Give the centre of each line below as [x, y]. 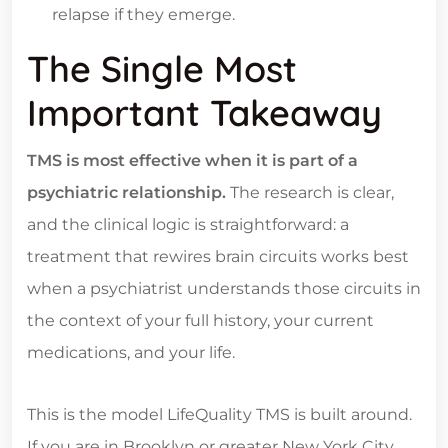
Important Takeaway [204, 112]
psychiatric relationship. [126, 192]
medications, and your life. [131, 352]
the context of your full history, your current [200, 320]
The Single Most [162, 68]
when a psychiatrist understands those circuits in [224, 288]
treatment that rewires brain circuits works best [218, 256]
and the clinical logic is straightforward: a [188, 224]
